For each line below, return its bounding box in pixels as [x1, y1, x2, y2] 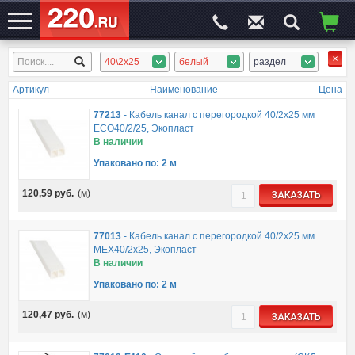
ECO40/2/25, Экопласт [93, 122, 194, 134]
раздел [253, 56, 286, 67]
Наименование [150, 84, 218, 95]
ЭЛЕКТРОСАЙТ [8, 59, 78, 70]
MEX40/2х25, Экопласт [93, 244, 197, 256]
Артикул [13, 84, 49, 95]
